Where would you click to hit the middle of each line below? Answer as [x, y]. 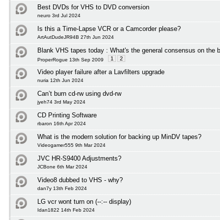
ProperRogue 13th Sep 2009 [70, 60]
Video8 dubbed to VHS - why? [80, 180]
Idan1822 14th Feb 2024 [66, 210]
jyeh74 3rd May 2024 [61, 102]
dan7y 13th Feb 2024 [62, 188]
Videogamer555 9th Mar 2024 [71, 145]
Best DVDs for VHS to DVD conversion [93, 7]
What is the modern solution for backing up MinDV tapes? [119, 137]
